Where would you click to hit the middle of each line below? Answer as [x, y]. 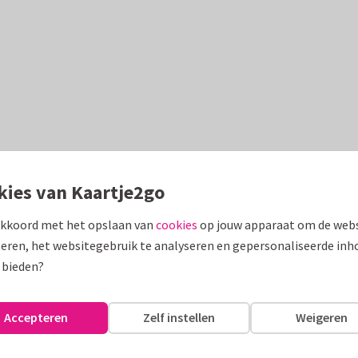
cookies [177, 224]
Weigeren [322, 317]
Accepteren [36, 317]
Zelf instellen [179, 317]
